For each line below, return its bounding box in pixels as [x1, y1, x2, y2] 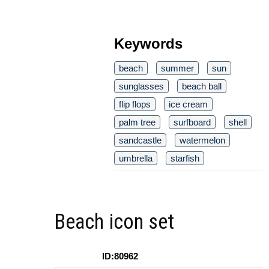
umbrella [119, 153, 153, 164]
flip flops [119, 99, 151, 110]
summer [161, 63, 194, 74]
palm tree [119, 117, 156, 128]
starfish [171, 153, 199, 164]
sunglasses [119, 81, 164, 92]
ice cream [169, 99, 208, 110]
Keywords [114, 35, 183, 52]
